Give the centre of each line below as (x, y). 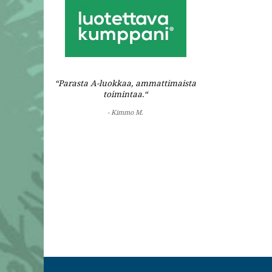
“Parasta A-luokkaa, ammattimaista (125, 83)
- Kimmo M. (125, 112)
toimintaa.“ (125, 94)
